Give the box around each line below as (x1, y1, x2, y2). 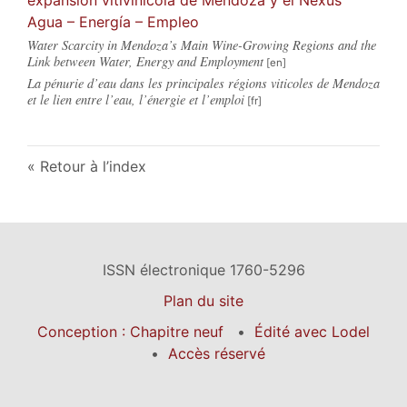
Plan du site (164, 291, 243, 310)
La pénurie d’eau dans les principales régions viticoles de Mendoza (27, 74, 380, 92)
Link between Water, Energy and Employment (27, 52, 263, 70)
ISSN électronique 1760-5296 (102, 260, 305, 279)
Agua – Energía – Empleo (27, 12, 199, 31)
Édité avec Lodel (254, 322, 370, 341)
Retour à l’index (40, 156, 146, 175)
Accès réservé (168, 343, 265, 362)
